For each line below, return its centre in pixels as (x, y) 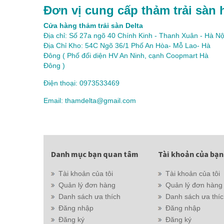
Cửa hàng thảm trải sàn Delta (93, 25)
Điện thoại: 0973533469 (81, 83)
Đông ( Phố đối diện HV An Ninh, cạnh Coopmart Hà (126, 55)
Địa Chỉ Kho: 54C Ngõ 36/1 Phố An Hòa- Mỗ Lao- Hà (127, 45)
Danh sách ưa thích (89, 196)
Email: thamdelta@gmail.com (90, 100)
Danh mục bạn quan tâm (95, 154)
